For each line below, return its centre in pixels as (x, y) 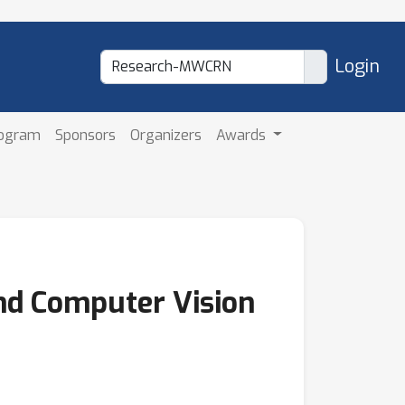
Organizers (166, 135)
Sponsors (86, 135)
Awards (243, 135)
